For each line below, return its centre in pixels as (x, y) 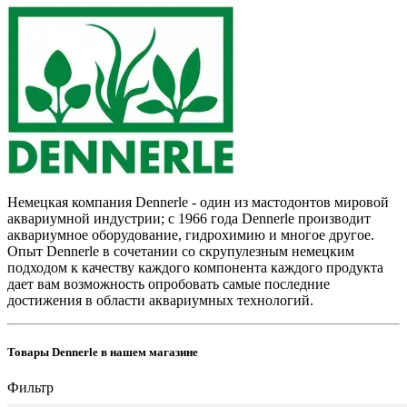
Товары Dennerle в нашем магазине (103, 352)
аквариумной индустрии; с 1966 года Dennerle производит (189, 218)
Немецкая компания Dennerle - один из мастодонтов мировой (198, 202)
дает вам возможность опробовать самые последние (169, 283)
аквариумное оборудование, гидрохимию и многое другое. (191, 234)
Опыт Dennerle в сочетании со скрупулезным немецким (181, 251)
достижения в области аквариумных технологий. (160, 300)
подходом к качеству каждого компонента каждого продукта (195, 267)
